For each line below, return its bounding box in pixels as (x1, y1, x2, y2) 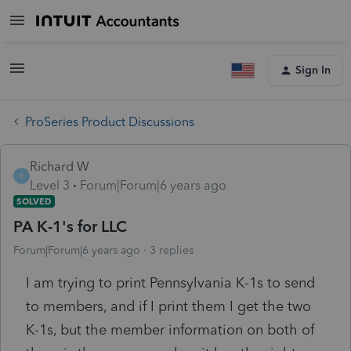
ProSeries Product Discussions (25, 114, 194, 129)
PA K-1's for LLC (13, 216, 127, 236)
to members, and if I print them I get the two (26, 297, 311, 315)
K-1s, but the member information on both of (26, 320, 314, 338)
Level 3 (30, 177, 70, 193)
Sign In (295, 63, 331, 77)
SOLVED (16, 195, 52, 207)
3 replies (150, 243, 194, 257)
